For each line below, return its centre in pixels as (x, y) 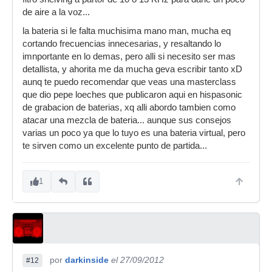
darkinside (87, 260)
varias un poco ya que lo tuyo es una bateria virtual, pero (134, 133)
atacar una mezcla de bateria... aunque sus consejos (127, 120)
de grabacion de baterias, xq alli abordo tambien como (129, 107)
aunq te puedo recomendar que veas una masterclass (129, 82)
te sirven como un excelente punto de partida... (115, 146)
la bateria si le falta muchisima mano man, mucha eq (127, 31)
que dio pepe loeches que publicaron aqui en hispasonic (132, 95)
